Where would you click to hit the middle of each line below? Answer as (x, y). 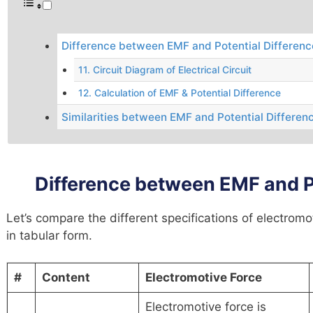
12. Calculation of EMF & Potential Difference (180, 93)
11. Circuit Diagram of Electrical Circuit (165, 70)
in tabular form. (49, 235)
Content (66, 278)
